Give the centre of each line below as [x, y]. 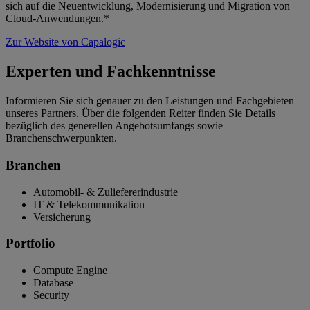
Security [51, 295]
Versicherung [62, 217]
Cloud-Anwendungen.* [57, 19]
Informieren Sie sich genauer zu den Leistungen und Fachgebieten [150, 101]
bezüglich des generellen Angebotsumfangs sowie [114, 126]
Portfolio [30, 244]
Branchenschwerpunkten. [61, 138]
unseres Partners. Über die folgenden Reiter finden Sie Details [140, 113]
